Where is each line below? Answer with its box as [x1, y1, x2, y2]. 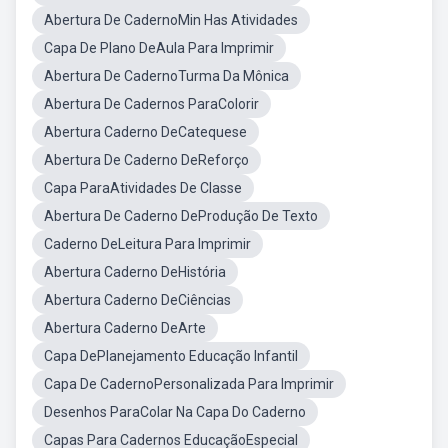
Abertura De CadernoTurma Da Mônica [44, 68, 289, 84]
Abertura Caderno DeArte [44, 320, 206, 336]
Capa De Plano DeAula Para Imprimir [44, 40, 274, 56]
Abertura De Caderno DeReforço [44, 152, 249, 168]
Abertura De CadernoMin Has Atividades [44, 12, 298, 28]
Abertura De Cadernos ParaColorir [44, 96, 259, 112]
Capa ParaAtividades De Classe [44, 180, 242, 196]
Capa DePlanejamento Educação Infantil [44, 348, 298, 364]
